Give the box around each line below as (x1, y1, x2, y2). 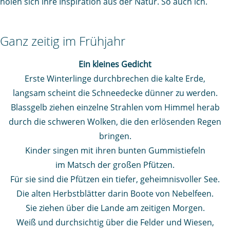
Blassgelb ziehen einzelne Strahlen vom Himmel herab (10, 102, 220, 113)
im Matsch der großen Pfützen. (55, 159, 175, 171)
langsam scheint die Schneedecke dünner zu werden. (12, 87, 218, 99)
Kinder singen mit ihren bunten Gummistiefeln (25, 145, 205, 157)
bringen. (99, 130, 131, 142)
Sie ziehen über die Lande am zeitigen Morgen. (25, 202, 205, 214)
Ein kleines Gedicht (79, 59, 151, 70)
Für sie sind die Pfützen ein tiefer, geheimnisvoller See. (10, 174, 220, 185)
